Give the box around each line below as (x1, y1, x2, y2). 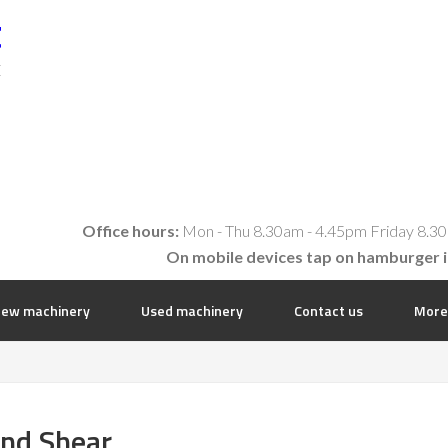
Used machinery (141, 300, 243, 321)
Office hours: (81, 221, 179, 240)
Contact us (294, 300, 363, 321)
